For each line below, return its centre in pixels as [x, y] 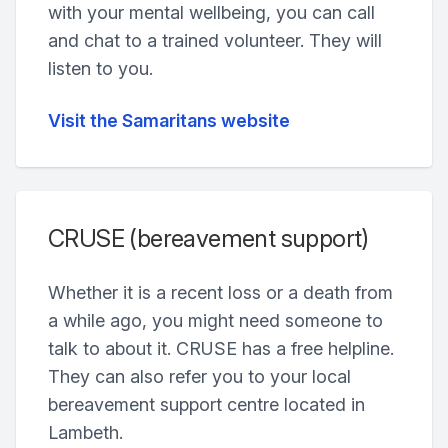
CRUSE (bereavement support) [208, 238]
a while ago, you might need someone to [215, 320]
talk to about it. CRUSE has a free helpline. [221, 348]
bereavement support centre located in [206, 404]
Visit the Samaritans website [169, 120]
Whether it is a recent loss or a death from [220, 292]
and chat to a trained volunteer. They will [215, 40]
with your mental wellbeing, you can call [211, 12]
